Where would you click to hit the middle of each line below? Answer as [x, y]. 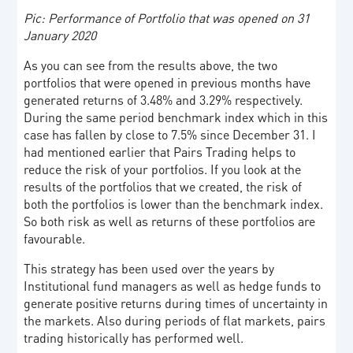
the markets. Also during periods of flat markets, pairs [175, 320]
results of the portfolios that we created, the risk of [163, 186]
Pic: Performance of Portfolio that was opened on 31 [167, 17]
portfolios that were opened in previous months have [167, 82]
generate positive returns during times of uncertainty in [176, 303]
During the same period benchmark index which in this [176, 117]
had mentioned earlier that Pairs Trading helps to [160, 151]
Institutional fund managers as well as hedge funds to [173, 285]
